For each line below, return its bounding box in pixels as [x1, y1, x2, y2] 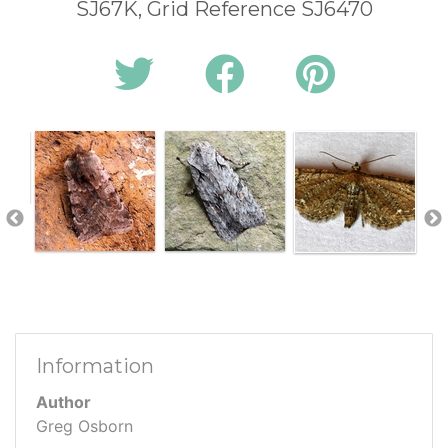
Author [36, 391, 91, 412]
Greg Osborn [36, 415, 133, 436]
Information [36, 353, 154, 378]
